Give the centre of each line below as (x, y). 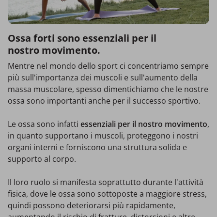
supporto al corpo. (42, 159)
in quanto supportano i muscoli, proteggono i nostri (103, 136)
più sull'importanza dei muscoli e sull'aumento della (103, 78)
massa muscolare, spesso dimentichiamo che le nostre (108, 89)
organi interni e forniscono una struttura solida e (97, 147)
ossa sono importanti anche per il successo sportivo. (104, 101)
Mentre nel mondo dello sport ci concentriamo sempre (108, 66)
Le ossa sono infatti (44, 124)
